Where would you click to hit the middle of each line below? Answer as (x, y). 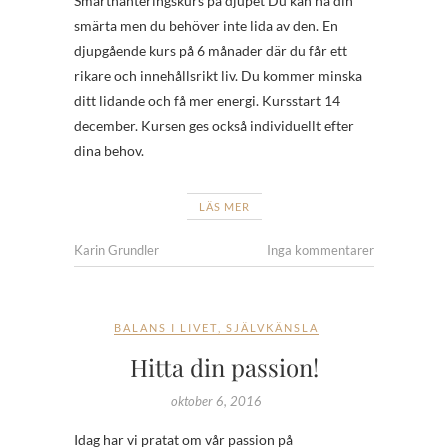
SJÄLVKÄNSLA (272, 327)
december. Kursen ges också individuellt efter (214, 125)
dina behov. (109, 150)
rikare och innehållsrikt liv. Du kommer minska (218, 75)
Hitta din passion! (224, 366)
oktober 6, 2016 (216, 400)
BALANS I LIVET (166, 327)
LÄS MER (224, 206)
